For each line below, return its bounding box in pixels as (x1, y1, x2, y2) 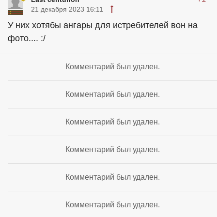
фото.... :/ (8, 33, 46, 44)
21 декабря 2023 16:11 (31, 5, 103, 14)
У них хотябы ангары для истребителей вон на (8, 20, 198, 31)
